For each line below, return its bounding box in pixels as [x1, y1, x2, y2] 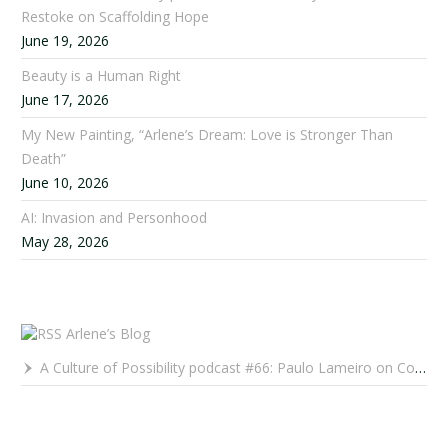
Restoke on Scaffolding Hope [21, 6, 210, 26]
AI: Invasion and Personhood [21, 207, 208, 227]
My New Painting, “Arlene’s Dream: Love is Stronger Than [21, 124, 394, 144]
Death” [21, 148, 67, 168]
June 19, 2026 [21, 30, 110, 50]
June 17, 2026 [21, 89, 110, 109]
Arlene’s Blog [66, 323, 151, 343]
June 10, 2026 [21, 172, 110, 192]
